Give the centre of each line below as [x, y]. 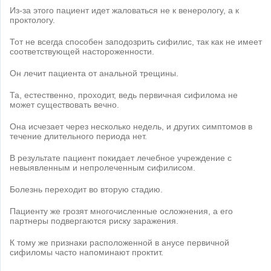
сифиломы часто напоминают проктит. [87, 253]
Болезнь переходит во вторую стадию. [86, 190]
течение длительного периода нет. [78, 136]
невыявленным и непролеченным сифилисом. [103, 168]
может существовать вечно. [64, 105]
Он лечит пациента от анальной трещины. [94, 73]
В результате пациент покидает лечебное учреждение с [121, 158]
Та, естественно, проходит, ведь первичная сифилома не [124, 95]
